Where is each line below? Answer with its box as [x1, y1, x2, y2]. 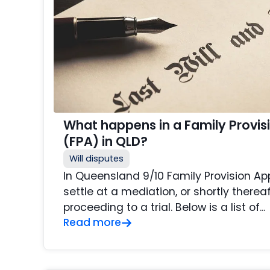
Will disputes [69, 152, 124, 165]
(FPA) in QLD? [63, 133, 148, 151]
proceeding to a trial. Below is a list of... [63, 200, 265, 215]
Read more [63, 215, 121, 230]
